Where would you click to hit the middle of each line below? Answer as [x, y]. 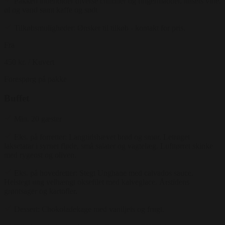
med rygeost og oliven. [40, 155]
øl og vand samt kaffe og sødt [51, 10]
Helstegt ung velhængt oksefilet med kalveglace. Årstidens [97, 182]
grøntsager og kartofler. [41, 191]
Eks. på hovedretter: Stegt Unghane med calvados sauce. [104, 173]
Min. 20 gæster [38, 119]
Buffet [17, 98]
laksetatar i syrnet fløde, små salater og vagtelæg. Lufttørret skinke [108, 146]
